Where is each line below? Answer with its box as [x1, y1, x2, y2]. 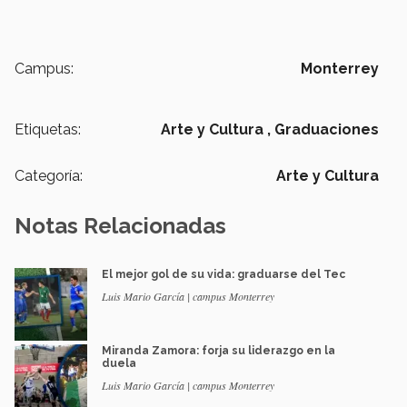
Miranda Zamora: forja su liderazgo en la [102, 343, 335, 357]
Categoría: [15, 166, 83, 184]
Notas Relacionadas [15, 212, 226, 239]
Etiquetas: [15, 120, 81, 138]
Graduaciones [274, 120, 379, 138]
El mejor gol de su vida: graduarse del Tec [102, 267, 345, 281]
